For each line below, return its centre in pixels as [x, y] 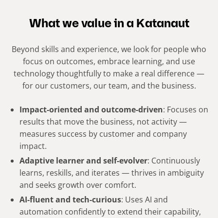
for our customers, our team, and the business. [109, 85]
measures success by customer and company [103, 134]
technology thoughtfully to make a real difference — [109, 73]
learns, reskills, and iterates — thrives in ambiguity [112, 173]
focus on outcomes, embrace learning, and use [109, 61]
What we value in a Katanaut [109, 24]
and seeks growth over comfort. [78, 185]
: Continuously [174, 160]
